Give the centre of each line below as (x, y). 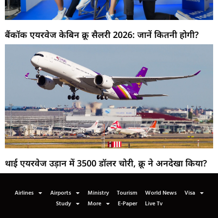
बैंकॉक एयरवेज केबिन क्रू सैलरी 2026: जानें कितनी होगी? (102, 35)
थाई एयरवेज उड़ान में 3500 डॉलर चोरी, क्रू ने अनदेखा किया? (106, 163)
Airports (60, 193)
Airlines (24, 193)
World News (161, 193)
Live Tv (154, 204)
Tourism (127, 193)
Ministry (98, 193)
